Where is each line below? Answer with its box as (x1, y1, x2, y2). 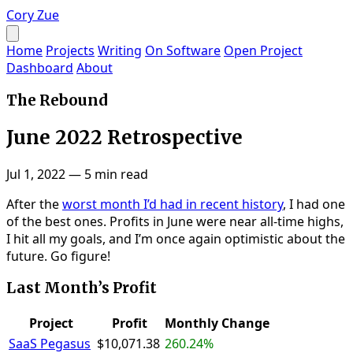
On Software (145, 42, 221, 59)
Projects (46, 42, 95, 59)
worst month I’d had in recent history (62, 195, 283, 213)
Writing (98, 42, 142, 59)
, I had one (283, 195, 345, 213)
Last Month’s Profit (6, 279, 157, 298)
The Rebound (6, 91, 107, 110)
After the (6, 195, 62, 213)
